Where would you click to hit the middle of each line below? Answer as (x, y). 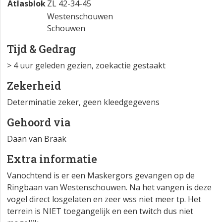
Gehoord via (39, 122)
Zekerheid (34, 86)
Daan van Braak (37, 139)
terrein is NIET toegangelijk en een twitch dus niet (100, 211)
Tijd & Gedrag (41, 49)
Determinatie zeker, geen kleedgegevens (83, 102)
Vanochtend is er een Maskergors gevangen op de (101, 176)
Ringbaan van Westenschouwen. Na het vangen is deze (109, 188)
